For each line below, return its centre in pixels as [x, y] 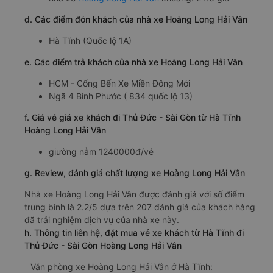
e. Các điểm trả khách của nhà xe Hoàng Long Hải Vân [133, 62]
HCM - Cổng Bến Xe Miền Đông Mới [119, 83]
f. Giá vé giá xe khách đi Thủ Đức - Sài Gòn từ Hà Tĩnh [133, 117]
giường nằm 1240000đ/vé [101, 151]
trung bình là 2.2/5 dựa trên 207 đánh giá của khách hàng [140, 207]
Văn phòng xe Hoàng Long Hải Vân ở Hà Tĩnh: [122, 266]
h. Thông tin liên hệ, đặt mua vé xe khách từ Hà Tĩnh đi [134, 232]
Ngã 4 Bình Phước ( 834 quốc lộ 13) [121, 96]
